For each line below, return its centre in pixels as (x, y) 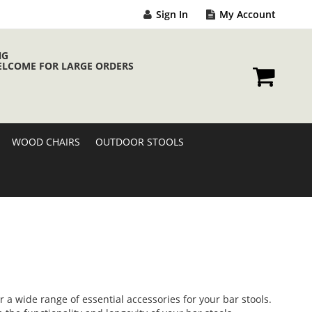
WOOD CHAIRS (46, 142)
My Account (248, 14)
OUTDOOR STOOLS (140, 142)
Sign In (172, 14)
